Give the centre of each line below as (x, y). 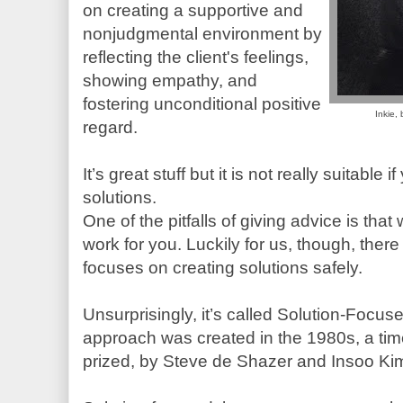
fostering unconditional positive (202, 103)
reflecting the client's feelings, (196, 57)
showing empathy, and (170, 80)
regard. (110, 127)
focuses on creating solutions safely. (223, 267)
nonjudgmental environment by (202, 33)
